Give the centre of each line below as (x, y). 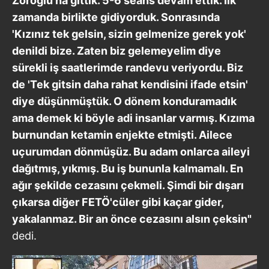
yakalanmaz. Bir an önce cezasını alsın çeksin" (132, 219)
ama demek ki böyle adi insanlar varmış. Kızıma (133, 118)
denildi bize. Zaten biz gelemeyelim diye (116, 51)
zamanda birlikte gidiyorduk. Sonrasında (116, 17)
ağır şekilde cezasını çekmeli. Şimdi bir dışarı (128, 186)
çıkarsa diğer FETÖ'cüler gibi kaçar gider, (118, 202)
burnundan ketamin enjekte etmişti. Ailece (122, 135)
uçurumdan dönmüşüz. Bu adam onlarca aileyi (131, 152)
